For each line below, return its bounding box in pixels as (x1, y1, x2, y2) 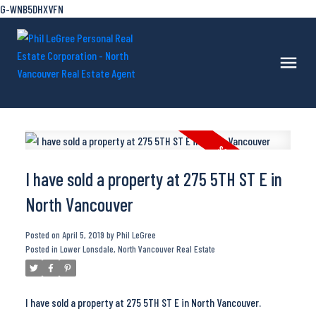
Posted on (25, 229, 62, 241)
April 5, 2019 (61, 229, 104, 241)
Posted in (25, 243, 58, 255)
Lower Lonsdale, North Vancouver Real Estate (59, 243, 215, 255)
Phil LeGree (116, 229, 156, 241)
